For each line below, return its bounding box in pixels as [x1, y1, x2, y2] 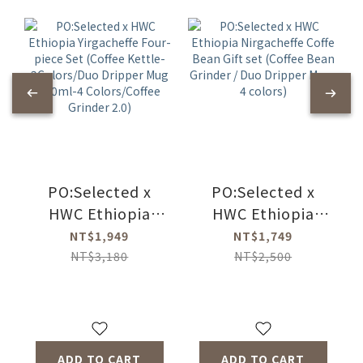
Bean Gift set [214, 246, 312, 268]
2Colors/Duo [52, 290, 147, 312]
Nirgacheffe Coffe [197, 224, 329, 246]
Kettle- [72, 268, 127, 290]
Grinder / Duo [212, 290, 314, 312]
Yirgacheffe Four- [34, 224, 164, 246]
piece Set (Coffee [35, 246, 164, 268]
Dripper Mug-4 [207, 312, 318, 334]
